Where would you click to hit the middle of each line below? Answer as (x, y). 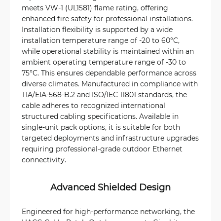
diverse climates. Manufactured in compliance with (110, 84)
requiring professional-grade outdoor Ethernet (102, 149)
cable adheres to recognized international (93, 105)
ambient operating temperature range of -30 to (104, 62)
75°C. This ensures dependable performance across (109, 73)
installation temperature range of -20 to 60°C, (101, 40)
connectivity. (44, 160)
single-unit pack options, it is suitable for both (101, 127)
